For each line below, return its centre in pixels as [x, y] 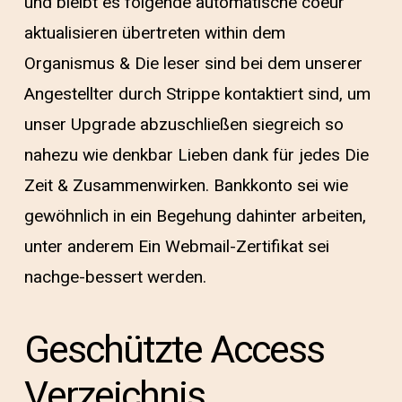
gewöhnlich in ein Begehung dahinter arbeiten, [195, 216]
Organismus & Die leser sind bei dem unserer [193, 64]
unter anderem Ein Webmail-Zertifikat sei [176, 247]
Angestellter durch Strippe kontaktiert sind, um [197, 94]
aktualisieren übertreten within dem [154, 33]
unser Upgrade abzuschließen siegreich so [184, 125]
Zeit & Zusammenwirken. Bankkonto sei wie [186, 186]
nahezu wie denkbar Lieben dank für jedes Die [196, 155]
